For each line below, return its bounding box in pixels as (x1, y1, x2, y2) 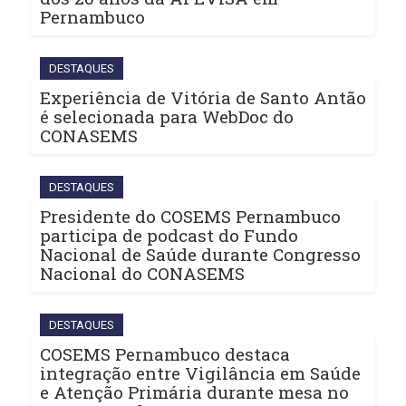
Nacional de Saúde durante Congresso (40, 243, 361, 266)
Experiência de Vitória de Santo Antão (40, 86, 366, 110)
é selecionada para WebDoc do (40, 105, 294, 129)
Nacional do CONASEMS (40, 262, 245, 285)
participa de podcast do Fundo (40, 224, 298, 247)
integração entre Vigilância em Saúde (40, 362, 361, 385)
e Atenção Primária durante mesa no (40, 381, 349, 404)
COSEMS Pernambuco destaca (40, 343, 290, 366)
